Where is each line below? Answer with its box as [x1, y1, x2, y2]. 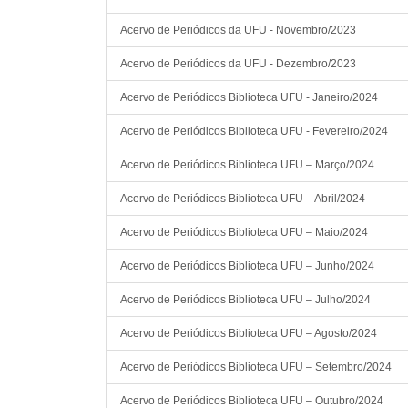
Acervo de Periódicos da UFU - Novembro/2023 [120, 23, 356, 36]
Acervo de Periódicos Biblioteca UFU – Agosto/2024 [120, 326, 377, 340]
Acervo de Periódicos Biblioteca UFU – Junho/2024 [120, 259, 374, 272]
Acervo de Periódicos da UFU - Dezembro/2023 [120, 56, 356, 70]
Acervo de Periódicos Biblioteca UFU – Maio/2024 [120, 225, 368, 239]
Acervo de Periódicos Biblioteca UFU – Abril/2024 [120, 191, 365, 205]
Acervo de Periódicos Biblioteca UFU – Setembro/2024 [120, 360, 392, 373]
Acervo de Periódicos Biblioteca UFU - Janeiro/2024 [120, 90, 378, 104]
